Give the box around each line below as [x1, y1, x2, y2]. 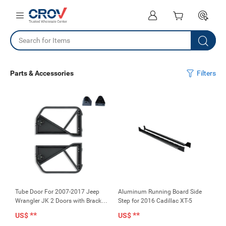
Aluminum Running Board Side [118, 188, 202, 195]
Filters [197, 69, 216, 77]
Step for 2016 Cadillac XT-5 [118, 197, 192, 204]
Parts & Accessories [10, 69, 74, 77]
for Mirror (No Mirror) [15, 206, 72, 213]
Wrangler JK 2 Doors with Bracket [15, 197, 106, 204]
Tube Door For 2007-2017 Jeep [15, 188, 99, 195]
